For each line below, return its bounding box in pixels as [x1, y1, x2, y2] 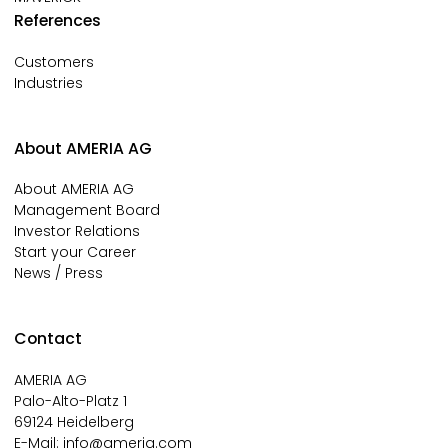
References [14, 9, 101, 33]
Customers [14, 51, 94, 72]
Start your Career [14, 242, 136, 263]
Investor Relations [14, 221, 140, 242]
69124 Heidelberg [14, 411, 134, 432]
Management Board [14, 200, 160, 221]
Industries [14, 72, 83, 93]
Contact [14, 327, 82, 351]
